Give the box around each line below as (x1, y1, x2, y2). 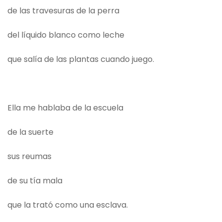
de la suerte (7, 126, 55, 138)
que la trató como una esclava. (7, 199, 128, 211)
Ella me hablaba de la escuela (7, 102, 123, 114)
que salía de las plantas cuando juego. (7, 54, 154, 65)
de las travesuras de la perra (7, 5, 119, 17)
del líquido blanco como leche (7, 29, 124, 41)
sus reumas (7, 151, 52, 163)
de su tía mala (7, 175, 62, 187)
